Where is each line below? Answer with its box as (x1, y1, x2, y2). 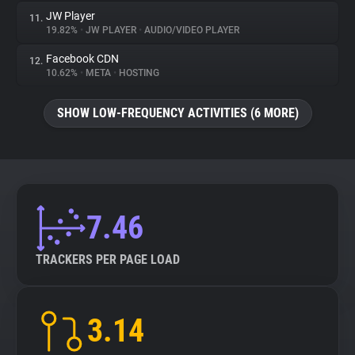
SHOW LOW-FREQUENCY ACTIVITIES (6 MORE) (56, 105, 299, 120)
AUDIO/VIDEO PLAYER (142, 25, 239, 36)
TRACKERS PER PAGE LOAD (36, 252, 180, 267)
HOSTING (116, 67, 159, 78)
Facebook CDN (46, 52, 119, 65)
